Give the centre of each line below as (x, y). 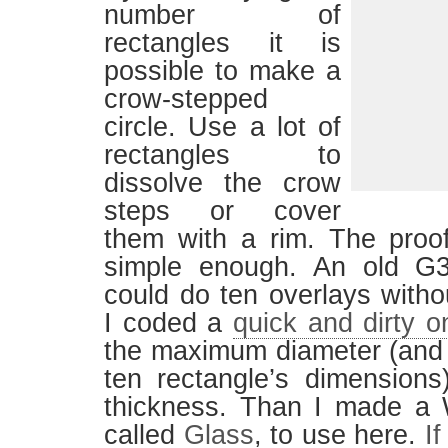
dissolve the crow (222, 183)
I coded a (168, 323)
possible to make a (222, 71)
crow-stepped (186, 99)
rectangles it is (222, 43)
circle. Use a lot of (222, 127)
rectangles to (222, 155)
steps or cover (222, 211)
